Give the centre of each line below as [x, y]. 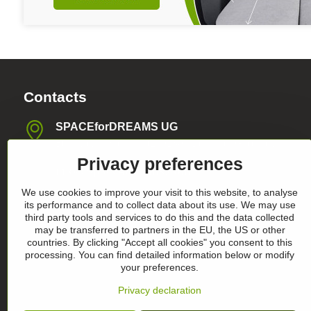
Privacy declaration [160, 290]
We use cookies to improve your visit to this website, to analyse [160, 192]
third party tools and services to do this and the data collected [160, 217]
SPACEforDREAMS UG [116, 127]
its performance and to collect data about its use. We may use [160, 205]
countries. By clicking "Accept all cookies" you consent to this [160, 242]
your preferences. [160, 267]
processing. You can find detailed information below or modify [160, 255]
